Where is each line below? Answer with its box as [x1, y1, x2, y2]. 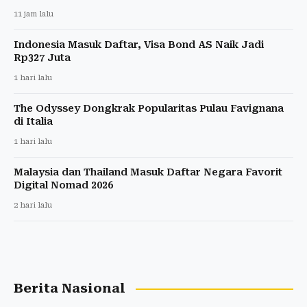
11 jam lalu [14, 10, 53, 19]
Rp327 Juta [14, 52, 71, 63]
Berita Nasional [14, 281, 125, 296]
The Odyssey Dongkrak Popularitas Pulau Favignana [14, 103, 284, 114]
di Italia [14, 116, 53, 127]
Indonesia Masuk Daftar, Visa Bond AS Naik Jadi [14, 39, 264, 50]
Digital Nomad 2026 [14, 180, 113, 191]
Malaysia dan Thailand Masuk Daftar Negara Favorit [14, 167, 282, 177]
